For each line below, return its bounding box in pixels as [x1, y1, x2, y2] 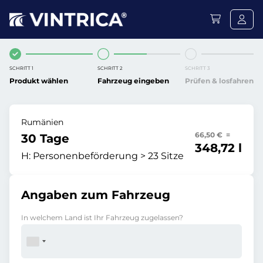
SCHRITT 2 [97, 65, 123, 71]
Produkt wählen [9, 76, 68, 85]
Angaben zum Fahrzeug [21, 188, 170, 202]
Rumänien [21, 117, 63, 127]
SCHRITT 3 [185, 65, 210, 71]
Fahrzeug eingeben [97, 76, 169, 85]
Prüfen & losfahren [185, 76, 254, 85]
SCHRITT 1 [9, 65, 33, 71]
